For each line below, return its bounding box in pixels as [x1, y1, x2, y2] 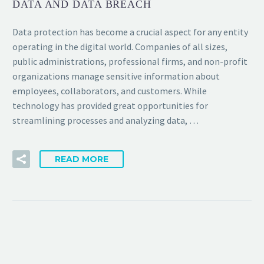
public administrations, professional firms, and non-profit [12, 55, 247, 68]
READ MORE [55, 153, 108, 164]
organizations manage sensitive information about [12, 70, 220, 82]
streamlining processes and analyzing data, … [12, 114, 199, 127]
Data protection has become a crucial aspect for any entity [12, 26, 248, 38]
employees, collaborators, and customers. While [12, 85, 207, 97]
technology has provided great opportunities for [12, 100, 208, 112]
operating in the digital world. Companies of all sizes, [12, 41, 227, 53]
